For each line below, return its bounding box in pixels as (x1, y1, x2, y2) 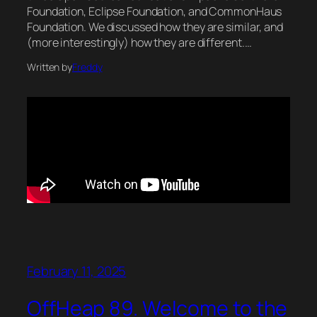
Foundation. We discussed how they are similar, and (27, 19, 283, 35)
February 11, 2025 (27, 262, 127, 281)
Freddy (72, 60, 103, 74)
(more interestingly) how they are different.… (27, 35, 252, 51)
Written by (27, 60, 72, 74)
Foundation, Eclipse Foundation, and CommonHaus (27, 4, 282, 20)
